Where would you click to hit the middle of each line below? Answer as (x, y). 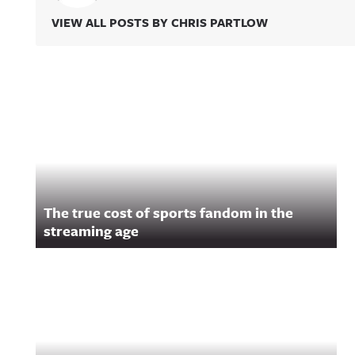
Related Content (126, 103)
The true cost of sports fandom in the (168, 212)
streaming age (91, 231)
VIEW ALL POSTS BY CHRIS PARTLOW (160, 22)
